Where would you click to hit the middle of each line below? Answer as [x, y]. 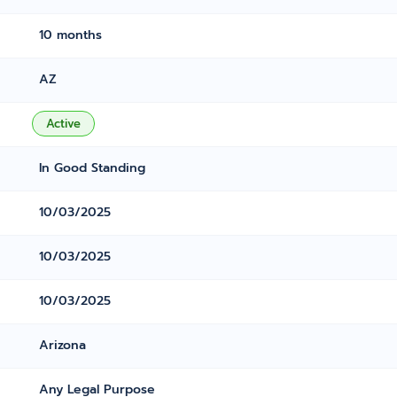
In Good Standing [93, 168]
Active [64, 124]
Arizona [63, 345]
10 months [71, 35]
